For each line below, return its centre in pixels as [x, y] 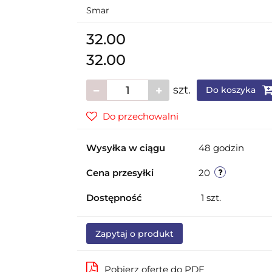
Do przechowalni [140, 116]
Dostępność [114, 198]
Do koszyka [232, 90]
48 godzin [221, 148]
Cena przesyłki [120, 173]
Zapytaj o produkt [134, 234]
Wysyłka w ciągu [125, 148]
